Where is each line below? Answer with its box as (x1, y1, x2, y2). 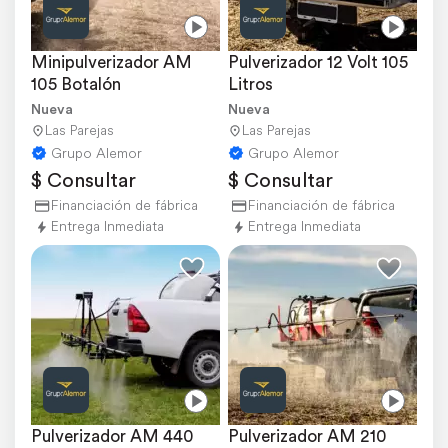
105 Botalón (31, 73, 121, 96)
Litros (228, 73, 273, 96)
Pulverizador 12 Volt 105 (228, 51, 408, 74)
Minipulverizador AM (31, 51, 192, 74)
